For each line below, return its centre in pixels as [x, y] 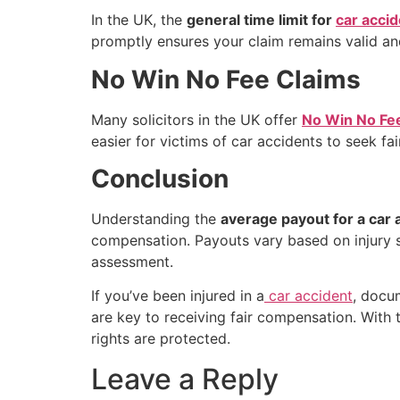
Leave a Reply [185, 379]
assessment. [132, 262]
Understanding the [156, 219]
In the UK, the [139, 20]
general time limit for [261, 20]
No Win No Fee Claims [226, 79]
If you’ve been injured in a [178, 296]
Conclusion [160, 179]
